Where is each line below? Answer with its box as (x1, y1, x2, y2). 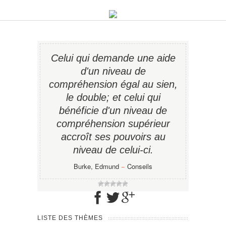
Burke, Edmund (74, 161, 119, 171)
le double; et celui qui (66, 92, 160, 103)
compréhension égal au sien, (48, 79, 178, 90)
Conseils (127, 161, 152, 171)
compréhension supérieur (56, 118, 170, 129)
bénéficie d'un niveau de (59, 105, 167, 116)
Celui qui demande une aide (50, 52, 176, 64)
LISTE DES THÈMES (37, 214, 103, 221)
